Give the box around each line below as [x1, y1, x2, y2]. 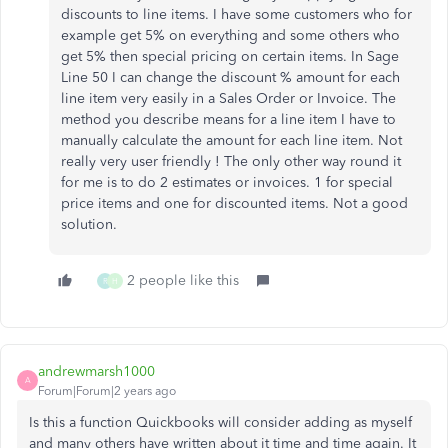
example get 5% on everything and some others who [61, 26, 400, 44]
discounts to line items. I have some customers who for [61, 5, 412, 23]
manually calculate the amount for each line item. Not [61, 131, 402, 149]
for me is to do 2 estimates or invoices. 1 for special [61, 173, 393, 191]
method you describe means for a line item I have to [61, 110, 396, 128]
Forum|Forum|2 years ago [38, 383, 176, 398]
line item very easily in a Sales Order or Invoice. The [61, 89, 396, 107]
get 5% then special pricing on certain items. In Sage [61, 47, 399, 65]
